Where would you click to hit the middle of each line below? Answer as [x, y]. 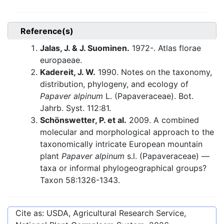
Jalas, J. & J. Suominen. [85, 48]
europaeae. [61, 60]
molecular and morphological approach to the [127, 132]
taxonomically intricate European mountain [121, 144]
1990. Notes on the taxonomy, [154, 72]
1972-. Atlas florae [165, 48]
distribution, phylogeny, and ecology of [114, 84]
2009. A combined [163, 120]
